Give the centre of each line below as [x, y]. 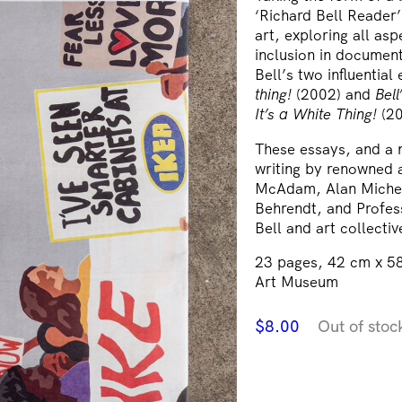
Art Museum [297, 282]
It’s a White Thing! [316, 113]
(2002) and [333, 93]
